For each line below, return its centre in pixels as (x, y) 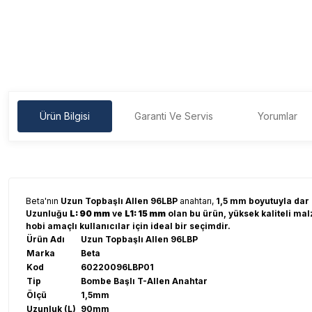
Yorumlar (278, 116)
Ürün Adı (46, 239)
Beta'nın (43, 201)
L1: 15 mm (145, 213)
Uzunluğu (48, 213)
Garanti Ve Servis (174, 116)
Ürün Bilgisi (65, 116)
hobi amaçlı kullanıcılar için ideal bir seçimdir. (128, 226)
